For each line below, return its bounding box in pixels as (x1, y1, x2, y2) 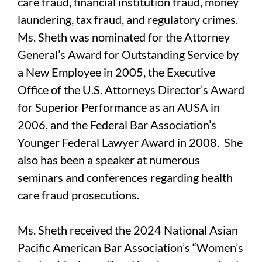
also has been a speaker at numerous (18, 153, 200, 167)
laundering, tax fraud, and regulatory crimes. (18, 12, 240, 27)
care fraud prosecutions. (18, 188, 139, 202)
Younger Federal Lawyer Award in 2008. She (18, 135, 243, 150)
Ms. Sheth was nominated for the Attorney (18, 30, 230, 44)
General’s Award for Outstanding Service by (18, 47, 239, 62)
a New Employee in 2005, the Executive (18, 65, 215, 80)
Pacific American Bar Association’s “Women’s (18, 240, 243, 255)
